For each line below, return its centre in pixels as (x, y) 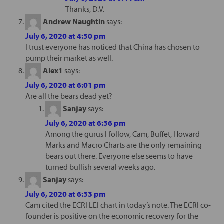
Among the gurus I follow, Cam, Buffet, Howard (122, 134)
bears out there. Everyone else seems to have (119, 156)
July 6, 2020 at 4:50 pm (65, 36)
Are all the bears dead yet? (69, 96)
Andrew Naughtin (74, 21)
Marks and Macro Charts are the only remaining (123, 145)
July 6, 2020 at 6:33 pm (65, 194)
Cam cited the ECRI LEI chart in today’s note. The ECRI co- (118, 205)
